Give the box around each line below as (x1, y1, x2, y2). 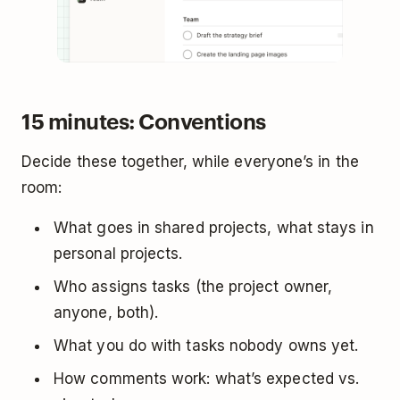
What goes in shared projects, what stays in (54, 218, 374, 237)
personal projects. (54, 244, 183, 262)
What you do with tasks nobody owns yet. (54, 336, 359, 354)
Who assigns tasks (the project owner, (54, 277, 333, 296)
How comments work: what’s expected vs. (54, 369, 360, 387)
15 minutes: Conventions (21, 106, 266, 136)
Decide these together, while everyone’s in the (21, 152, 359, 171)
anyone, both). (54, 303, 159, 321)
